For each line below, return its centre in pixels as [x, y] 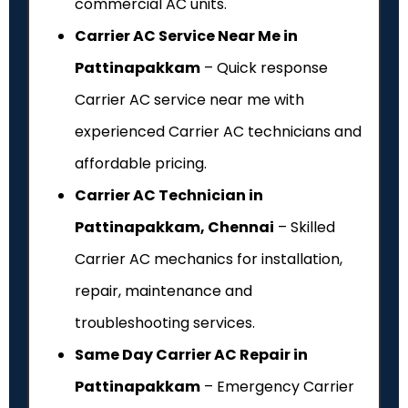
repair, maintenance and [163, 291]
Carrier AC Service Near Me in [186, 36]
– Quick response [264, 67]
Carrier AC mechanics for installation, [209, 259]
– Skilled [305, 227]
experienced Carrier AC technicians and [218, 131]
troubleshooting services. [165, 322]
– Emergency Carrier [277, 386]
